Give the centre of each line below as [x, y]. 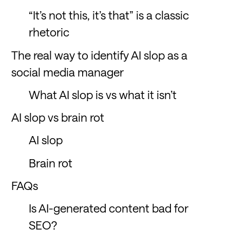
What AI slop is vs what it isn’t [103, 94]
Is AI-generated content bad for [109, 208]
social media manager [68, 72]
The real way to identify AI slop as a [100, 55]
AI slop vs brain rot [59, 117]
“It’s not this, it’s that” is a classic [109, 15]
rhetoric [51, 32]
